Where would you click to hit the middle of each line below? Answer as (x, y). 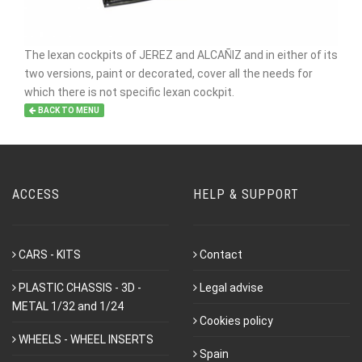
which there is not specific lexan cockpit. (129, 92)
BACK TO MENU (68, 110)
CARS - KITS (50, 254)
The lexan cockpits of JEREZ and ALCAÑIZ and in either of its (181, 55)
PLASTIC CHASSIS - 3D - (80, 287)
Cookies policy (236, 320)
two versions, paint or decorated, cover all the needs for (168, 73)
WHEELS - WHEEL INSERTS (86, 339)
